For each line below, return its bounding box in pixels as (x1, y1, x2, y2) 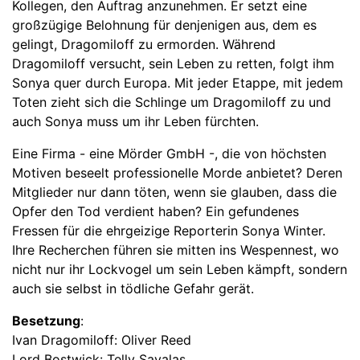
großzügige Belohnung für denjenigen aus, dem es (12, 17, 317, 34)
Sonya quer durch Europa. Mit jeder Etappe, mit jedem (12, 75, 343, 92)
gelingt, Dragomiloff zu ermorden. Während (12, 36, 276, 53)
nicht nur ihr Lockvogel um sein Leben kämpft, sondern (12, 261, 347, 278)
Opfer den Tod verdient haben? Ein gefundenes (12, 203, 299, 220)
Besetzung (12, 313, 80, 329)
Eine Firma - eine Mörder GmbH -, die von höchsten (12, 145, 326, 162)
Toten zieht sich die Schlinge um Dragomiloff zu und (12, 94, 331, 111)
